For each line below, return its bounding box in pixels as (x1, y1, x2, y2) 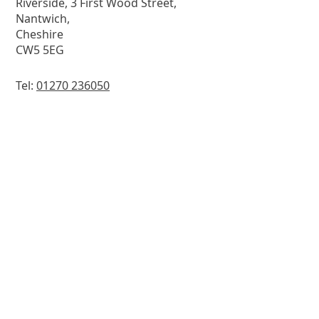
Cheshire (16, 26, 63, 42)
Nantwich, (16, 10, 70, 26)
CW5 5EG (16, 41, 64, 58)
